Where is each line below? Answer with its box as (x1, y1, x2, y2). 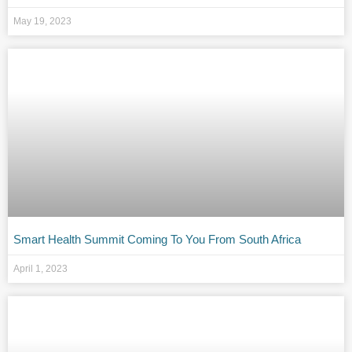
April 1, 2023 (13, 263, 68, 275)
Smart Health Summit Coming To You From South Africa (13, 233, 301, 247)
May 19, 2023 (13, 16, 71, 27)
